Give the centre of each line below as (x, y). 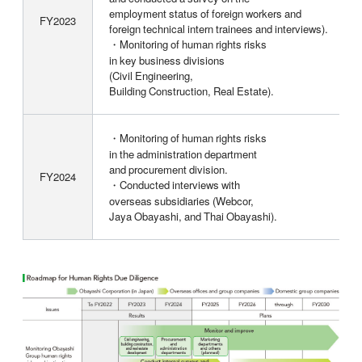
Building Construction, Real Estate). (191, 90)
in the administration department (183, 154)
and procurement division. (168, 169)
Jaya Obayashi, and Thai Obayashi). (193, 216)
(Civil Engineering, (151, 75)
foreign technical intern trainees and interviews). (218, 28)
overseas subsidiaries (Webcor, (181, 200)
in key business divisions (166, 60)
